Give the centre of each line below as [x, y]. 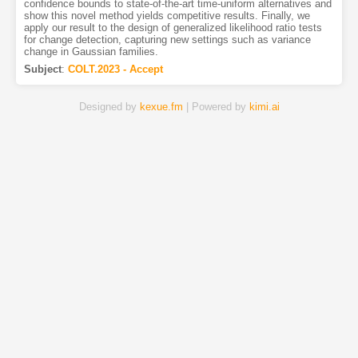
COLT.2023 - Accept [115, 70]
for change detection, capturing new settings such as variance [167, 40]
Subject [42, 70]
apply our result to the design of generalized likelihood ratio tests [173, 28]
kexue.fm [161, 107]
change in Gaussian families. [91, 52]
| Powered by [216, 107]
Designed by [109, 107]
